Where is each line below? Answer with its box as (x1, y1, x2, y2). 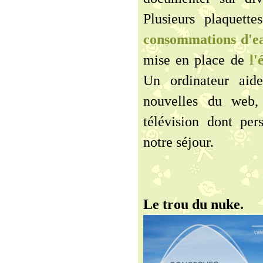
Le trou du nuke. (143, 197, 244, 212)
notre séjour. (143, 134, 214, 150)
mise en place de (143, 52, 249, 68)
